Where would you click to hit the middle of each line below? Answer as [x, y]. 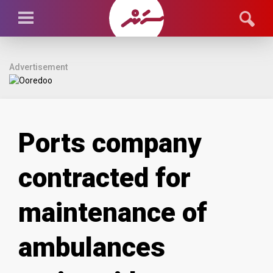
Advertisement [38, 67]
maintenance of [113, 213]
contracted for [105, 178]
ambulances [92, 247]
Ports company [110, 143]
